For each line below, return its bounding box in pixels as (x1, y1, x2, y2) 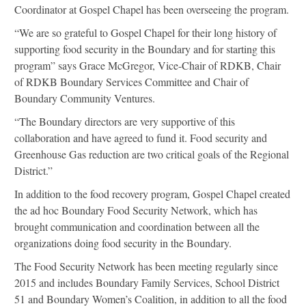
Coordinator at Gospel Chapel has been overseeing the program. (14, 2, 289, 17)
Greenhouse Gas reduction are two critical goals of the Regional (14, 147, 289, 162)
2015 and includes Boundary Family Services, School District (14, 275, 279, 290)
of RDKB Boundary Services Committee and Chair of (14, 74, 249, 89)
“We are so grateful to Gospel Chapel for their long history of (14, 25, 277, 40)
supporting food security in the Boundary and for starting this (14, 42, 275, 57)
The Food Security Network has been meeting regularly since (14, 259, 278, 274)
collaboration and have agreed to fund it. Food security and (14, 130, 267, 145)
